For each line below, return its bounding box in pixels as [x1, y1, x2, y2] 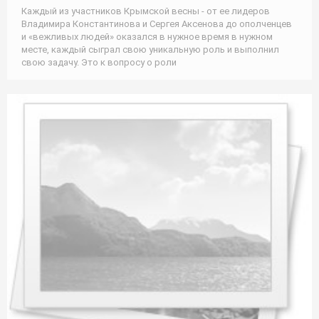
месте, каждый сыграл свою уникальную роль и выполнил [21, 43, 279, 55]
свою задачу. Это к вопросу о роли [21, 56, 177, 68]
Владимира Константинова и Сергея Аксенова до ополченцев [21, 18, 292, 29]
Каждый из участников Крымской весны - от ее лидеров [21, 5, 270, 16]
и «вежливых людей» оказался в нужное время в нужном [21, 31, 273, 42]
